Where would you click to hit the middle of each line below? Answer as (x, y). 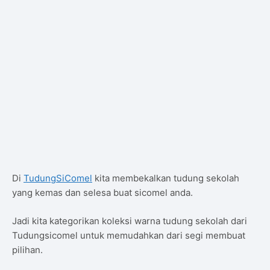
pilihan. (27, 250)
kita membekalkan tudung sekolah (166, 178)
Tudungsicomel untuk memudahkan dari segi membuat (129, 235)
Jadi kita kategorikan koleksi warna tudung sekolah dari (130, 221)
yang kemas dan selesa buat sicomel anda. (102, 193)
